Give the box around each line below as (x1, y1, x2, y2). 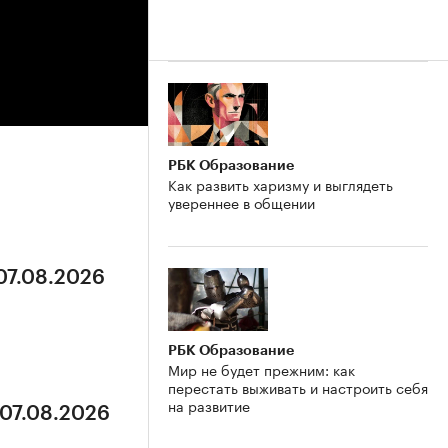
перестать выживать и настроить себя (168, 375, 428, 398)
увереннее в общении (168, 190, 315, 213)
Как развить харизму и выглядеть (168, 172, 393, 195)
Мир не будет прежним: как (168, 357, 355, 380)
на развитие (168, 393, 250, 416)
